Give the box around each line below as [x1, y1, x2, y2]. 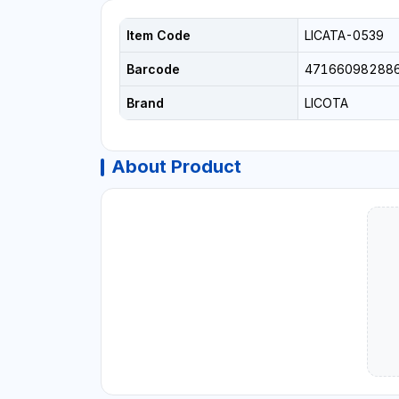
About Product [110, 156, 241, 178]
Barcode [126, 61, 180, 77]
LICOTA [304, 95, 348, 111]
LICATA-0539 [304, 28, 384, 44]
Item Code [126, 28, 191, 44]
